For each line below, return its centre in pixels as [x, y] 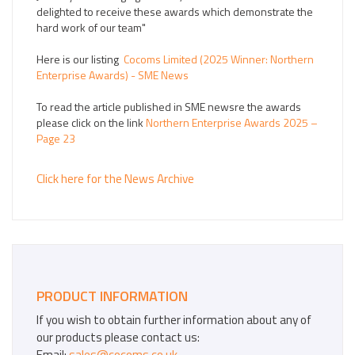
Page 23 [56, 138]
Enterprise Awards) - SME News [113, 75]
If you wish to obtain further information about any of [174, 320]
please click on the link [91, 122]
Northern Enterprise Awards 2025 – [232, 122]
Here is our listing [80, 59]
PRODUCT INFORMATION [112, 296]
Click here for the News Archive [115, 179]
